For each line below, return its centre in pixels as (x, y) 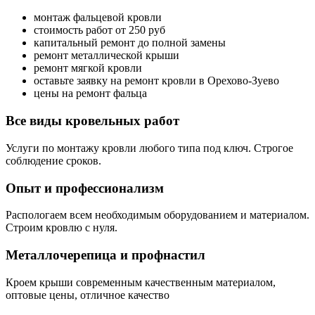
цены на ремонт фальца (90, 94)
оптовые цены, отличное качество (88, 295)
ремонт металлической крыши (107, 56)
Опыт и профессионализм (85, 188)
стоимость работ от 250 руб (99, 30)
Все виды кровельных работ (92, 121)
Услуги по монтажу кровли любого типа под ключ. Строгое (149, 148)
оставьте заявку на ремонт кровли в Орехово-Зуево (156, 81)
